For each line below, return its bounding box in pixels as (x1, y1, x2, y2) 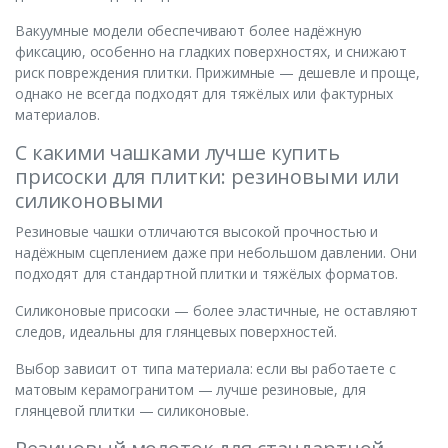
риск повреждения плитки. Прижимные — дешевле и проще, (15, 63, 420, 83)
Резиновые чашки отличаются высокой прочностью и (15, 222, 379, 242)
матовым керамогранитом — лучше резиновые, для (15, 380, 366, 400)
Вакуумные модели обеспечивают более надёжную (15, 21, 362, 41)
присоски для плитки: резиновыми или (15, 163, 399, 191)
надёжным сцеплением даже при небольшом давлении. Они (15, 243, 417, 263)
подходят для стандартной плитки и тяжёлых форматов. (15, 264, 398, 284)
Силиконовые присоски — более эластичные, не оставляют (15, 301, 418, 321)
